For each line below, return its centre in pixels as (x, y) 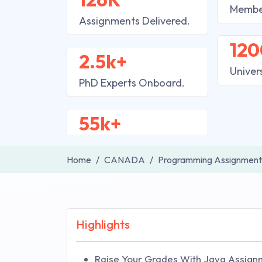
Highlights (103, 224)
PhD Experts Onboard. (132, 83)
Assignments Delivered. (135, 21)
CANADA (125, 160)
